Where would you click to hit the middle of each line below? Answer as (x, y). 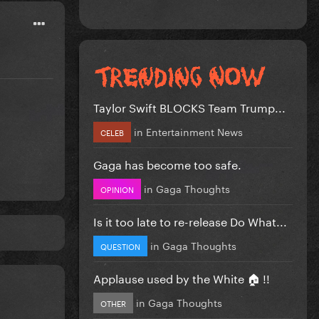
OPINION (117, 188)
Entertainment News (194, 131)
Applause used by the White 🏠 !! (182, 277)
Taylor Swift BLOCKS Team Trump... (189, 106)
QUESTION (120, 245)
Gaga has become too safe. (167, 163)
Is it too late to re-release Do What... (190, 220)
